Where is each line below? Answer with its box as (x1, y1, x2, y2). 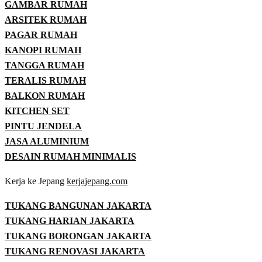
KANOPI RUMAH (5, 44, 81, 55)
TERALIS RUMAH (5, 75, 86, 85)
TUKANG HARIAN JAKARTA (5, 215, 135, 226)
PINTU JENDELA (5, 120, 82, 131)
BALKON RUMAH (5, 90, 85, 101)
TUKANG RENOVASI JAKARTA (5, 246, 145, 256)
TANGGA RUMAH (5, 60, 84, 70)
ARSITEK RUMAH (5, 14, 87, 25)
